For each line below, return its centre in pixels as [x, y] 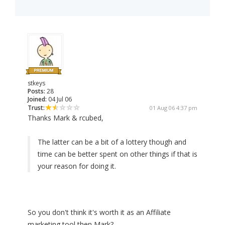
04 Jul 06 [59, 99]
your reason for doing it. [77, 166]
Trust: [36, 108]
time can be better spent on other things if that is [118, 154]
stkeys [36, 83]
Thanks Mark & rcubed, [66, 118]
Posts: [36, 91]
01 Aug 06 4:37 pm [174, 108]
